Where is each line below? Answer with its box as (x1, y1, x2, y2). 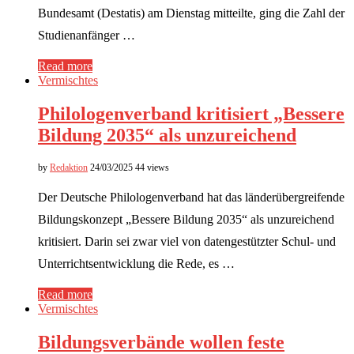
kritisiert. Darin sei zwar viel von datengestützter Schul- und (38, 235, 336, 249)
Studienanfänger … (38, 28, 135, 43)
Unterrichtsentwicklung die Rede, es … (38, 257, 235, 271)
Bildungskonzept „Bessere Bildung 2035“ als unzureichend (38, 213, 334, 227)
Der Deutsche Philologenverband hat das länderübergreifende (38, 190, 345, 205)
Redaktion (50, 162, 88, 174)
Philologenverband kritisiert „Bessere (38, 104, 345, 125)
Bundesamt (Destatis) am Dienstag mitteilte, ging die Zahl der (38, 6, 345, 21)
